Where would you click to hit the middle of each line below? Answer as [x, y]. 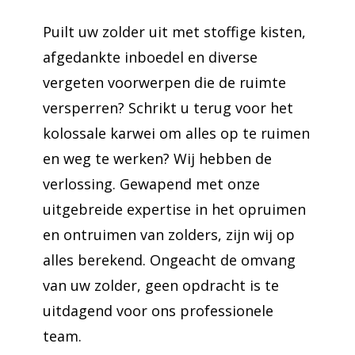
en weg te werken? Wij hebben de [157, 158]
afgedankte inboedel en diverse [150, 57]
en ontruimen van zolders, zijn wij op [169, 235]
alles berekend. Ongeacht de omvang [169, 260]
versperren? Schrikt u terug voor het [168, 108]
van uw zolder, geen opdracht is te [161, 285]
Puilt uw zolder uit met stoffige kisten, [174, 32]
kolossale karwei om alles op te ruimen [176, 133]
